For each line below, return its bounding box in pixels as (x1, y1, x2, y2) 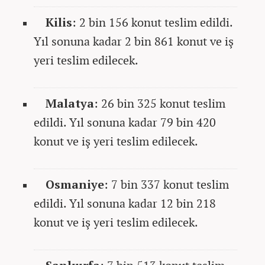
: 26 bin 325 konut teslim (94, 95, 225, 111)
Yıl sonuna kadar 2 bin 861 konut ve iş (34, 33, 234, 49)
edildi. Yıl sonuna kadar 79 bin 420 (34, 114, 216, 130)
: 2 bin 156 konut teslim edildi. (72, 14, 232, 30)
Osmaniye (46, 176, 104, 192)
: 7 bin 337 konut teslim (104, 176, 229, 192)
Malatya (46, 95, 94, 111)
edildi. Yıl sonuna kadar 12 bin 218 (34, 195, 216, 211)
